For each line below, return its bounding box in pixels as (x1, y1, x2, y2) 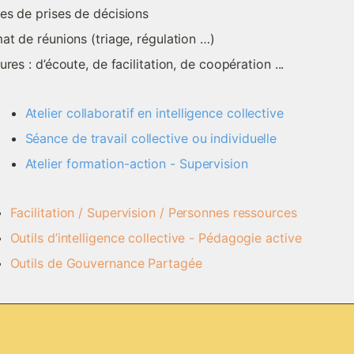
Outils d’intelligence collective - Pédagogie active (9, 230, 306, 246)
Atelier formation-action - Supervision (24, 156, 248, 171)
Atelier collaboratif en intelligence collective (24, 105, 288, 121)
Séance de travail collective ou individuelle (24, 130, 284, 146)
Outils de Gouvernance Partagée (9, 255, 202, 271)
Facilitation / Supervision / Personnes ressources (9, 205, 301, 220)
